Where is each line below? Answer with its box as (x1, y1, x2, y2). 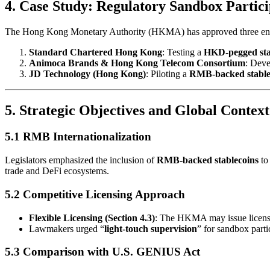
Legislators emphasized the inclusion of (5, 155, 157, 166)
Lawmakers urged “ (29, 223, 104, 234)
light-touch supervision (104, 223, 197, 234)
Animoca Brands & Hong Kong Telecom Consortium (29, 57, 245, 68)
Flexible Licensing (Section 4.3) (29, 212, 155, 223)
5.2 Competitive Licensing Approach (5, 187, 185, 201)
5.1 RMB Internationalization (5, 130, 151, 143)
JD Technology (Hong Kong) (29, 68, 146, 79)
